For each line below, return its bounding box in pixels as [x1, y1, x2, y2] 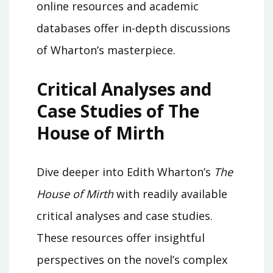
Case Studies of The [37, 99, 199, 122]
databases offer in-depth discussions [37, 20, 230, 35]
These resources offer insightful [37, 230, 205, 245]
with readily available [113, 186, 227, 201]
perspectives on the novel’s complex [37, 252, 227, 267]
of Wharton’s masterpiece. [37, 42, 175, 57]
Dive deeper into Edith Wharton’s [37, 164, 214, 179]
